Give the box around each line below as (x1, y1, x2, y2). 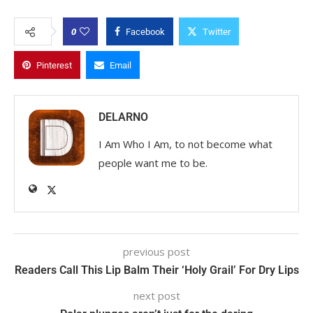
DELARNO (99, 110, 148, 124)
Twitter (203, 26, 231, 37)
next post (133, 288, 180, 303)
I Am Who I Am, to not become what (99, 136, 272, 151)
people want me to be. (99, 155, 208, 170)
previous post (123, 244, 190, 259)
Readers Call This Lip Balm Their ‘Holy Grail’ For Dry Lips (14, 263, 299, 277)
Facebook (126, 26, 165, 37)
